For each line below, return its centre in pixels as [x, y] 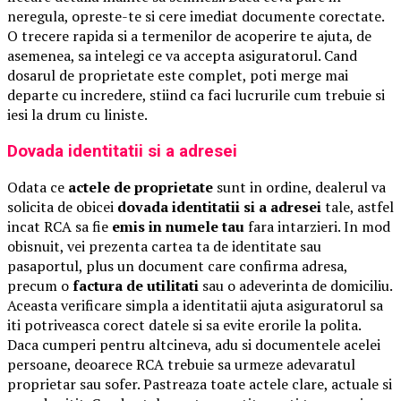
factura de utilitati [136, 286]
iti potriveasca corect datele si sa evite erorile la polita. [184, 325]
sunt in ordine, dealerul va [299, 188]
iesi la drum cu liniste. [77, 114]
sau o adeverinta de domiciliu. [295, 286]
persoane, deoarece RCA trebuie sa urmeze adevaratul [181, 365]
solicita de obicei [62, 207]
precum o [40, 286]
